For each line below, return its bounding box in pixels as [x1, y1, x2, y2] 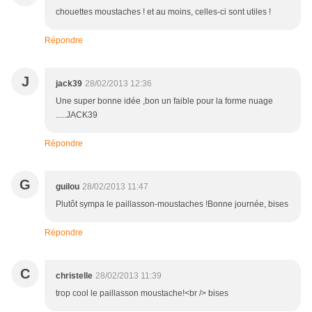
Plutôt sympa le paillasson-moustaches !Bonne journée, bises [56, 199, 288, 210]
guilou [56, 182, 79, 192]
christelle [56, 271, 93, 281]
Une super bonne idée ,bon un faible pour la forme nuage [56, 96, 273, 107]
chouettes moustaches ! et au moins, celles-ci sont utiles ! [56, 7, 271, 17]
